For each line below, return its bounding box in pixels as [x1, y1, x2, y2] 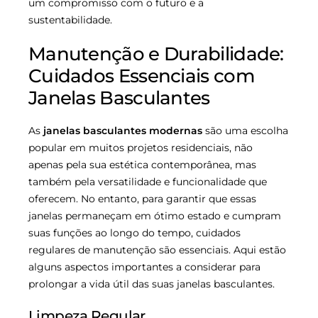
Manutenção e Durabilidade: [28, 43, 284, 66]
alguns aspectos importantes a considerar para [28, 261, 261, 274]
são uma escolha [202, 124, 288, 138]
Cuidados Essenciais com [28, 65, 254, 88]
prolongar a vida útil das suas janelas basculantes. [28, 278, 275, 291]
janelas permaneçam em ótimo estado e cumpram [28, 209, 281, 223]
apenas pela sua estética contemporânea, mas [28, 158, 256, 172]
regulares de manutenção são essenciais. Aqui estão [28, 243, 286, 257]
